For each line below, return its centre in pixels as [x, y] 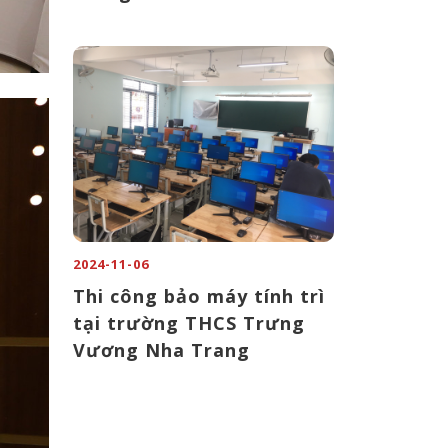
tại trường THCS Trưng [189, 323]
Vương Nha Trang [161, 350]
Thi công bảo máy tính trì [199, 296]
